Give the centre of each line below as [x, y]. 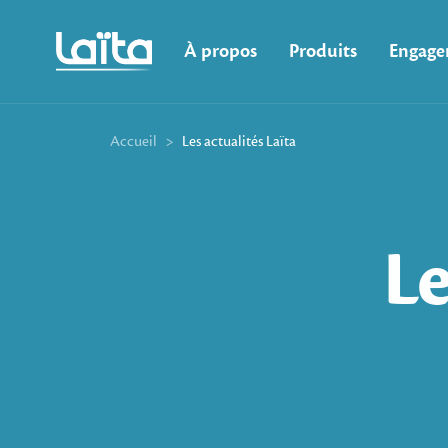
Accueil [133, 141]
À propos [220, 51]
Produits [323, 51]
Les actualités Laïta [239, 141]
